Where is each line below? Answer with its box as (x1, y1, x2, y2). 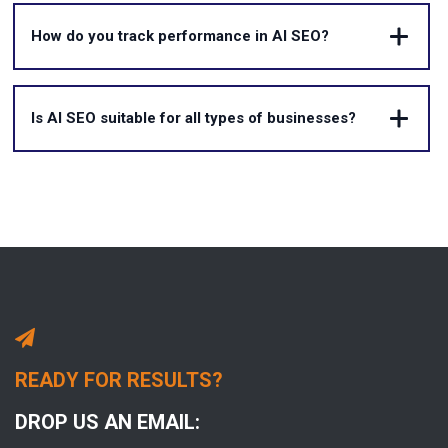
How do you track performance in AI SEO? (30, 27, 329, 46)
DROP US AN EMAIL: (15, 409, 200, 434)
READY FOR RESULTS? (15, 367, 223, 392)
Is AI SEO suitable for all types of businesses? (30, 109, 356, 128)
